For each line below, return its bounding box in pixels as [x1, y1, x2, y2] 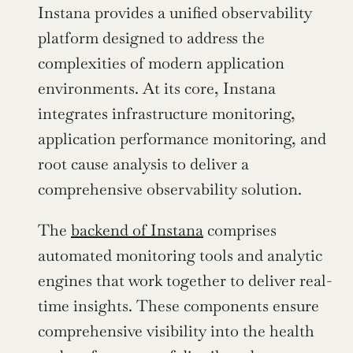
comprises [203, 219, 277, 240]
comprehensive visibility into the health [38, 320, 314, 341]
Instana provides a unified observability [38, 2, 312, 23]
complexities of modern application [38, 52, 284, 73]
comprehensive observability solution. [38, 178, 302, 199]
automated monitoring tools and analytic [38, 244, 322, 266]
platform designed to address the [38, 27, 265, 48]
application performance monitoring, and [38, 128, 326, 149]
